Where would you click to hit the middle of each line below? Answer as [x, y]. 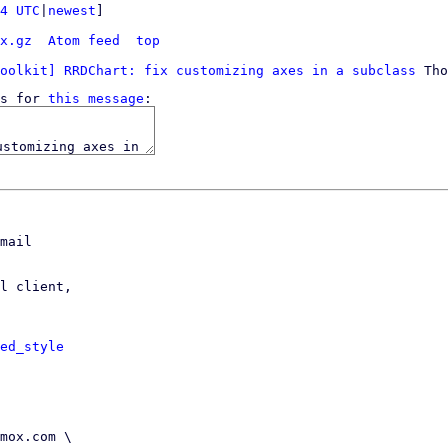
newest [72, 10]
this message [96, 98]
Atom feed [84, 40]
